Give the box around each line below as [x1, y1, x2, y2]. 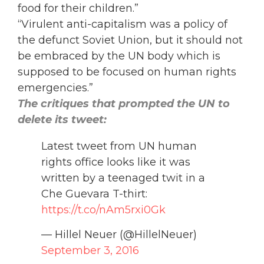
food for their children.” [18, 2, 138, 15]
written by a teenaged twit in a [41, 171, 205, 185]
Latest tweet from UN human [41, 140, 197, 153]
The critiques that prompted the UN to [18, 97, 230, 111]
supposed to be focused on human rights [18, 65, 236, 79]
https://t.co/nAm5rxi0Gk [41, 203, 166, 217]
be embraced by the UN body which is [18, 49, 220, 63]
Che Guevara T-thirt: [41, 187, 147, 201]
